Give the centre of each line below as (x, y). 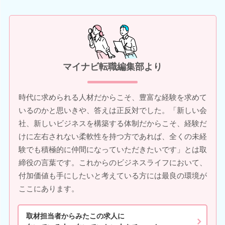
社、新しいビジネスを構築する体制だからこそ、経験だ (113, 124)
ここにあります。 (48, 189)
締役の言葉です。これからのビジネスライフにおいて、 (113, 163)
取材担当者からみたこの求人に (75, 216)
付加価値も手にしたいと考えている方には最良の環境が (113, 176)
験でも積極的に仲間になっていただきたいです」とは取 (113, 150)
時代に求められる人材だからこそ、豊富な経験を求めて (113, 97)
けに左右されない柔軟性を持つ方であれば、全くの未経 (113, 137)
